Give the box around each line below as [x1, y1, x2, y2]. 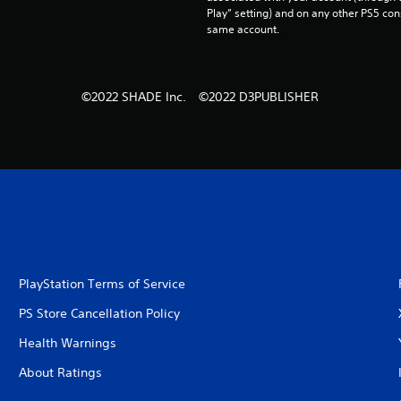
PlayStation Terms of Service [18, 276, 185, 293]
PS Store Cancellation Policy [18, 305, 180, 322]
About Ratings [18, 364, 102, 381]
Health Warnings [18, 335, 116, 352]
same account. [206, 21, 279, 38]
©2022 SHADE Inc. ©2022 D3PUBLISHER [81, 89, 320, 106]
